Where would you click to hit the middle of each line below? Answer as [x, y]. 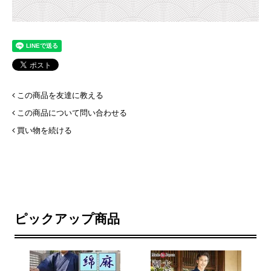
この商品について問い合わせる [72, 113]
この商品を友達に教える [60, 95]
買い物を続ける [44, 130]
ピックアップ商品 [67, 219]
